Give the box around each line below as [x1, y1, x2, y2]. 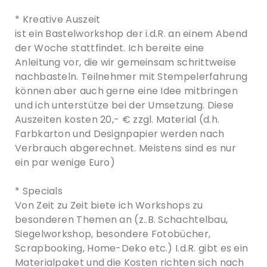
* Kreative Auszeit [15, 13, 101, 26]
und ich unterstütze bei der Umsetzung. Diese [15, 98, 234, 112]
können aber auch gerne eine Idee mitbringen [15, 84, 238, 98]
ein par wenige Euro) [15, 156, 116, 169]
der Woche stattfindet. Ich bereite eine [15, 41, 204, 55]
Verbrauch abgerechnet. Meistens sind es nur [15, 141, 236, 155]
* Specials [15, 184, 63, 198]
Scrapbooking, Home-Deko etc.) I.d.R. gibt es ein [15, 241, 249, 255]
